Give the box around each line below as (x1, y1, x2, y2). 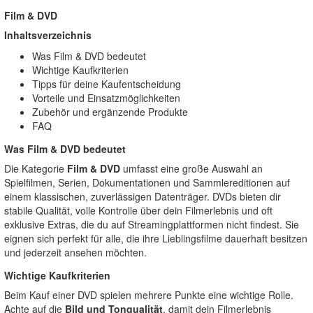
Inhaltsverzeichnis (4, 28, 92, 42)
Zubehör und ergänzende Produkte (32, 105, 188, 119)
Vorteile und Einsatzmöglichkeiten (32, 91, 180, 105)
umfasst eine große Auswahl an (120, 161, 263, 175)
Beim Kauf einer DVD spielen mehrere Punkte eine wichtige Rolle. (4, 288, 293, 302)
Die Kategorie (4, 161, 67, 175)
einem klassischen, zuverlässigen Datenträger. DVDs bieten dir (4, 189, 281, 203)
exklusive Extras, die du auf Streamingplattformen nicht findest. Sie (4, 217, 299, 231)
